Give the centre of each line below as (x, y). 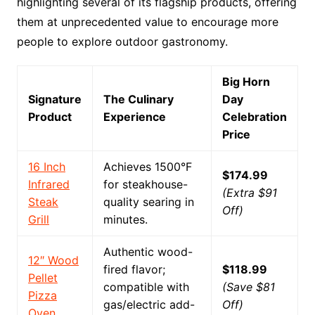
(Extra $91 (249, 193)
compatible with (146, 287)
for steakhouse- (145, 185)
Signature (54, 99)
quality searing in (148, 202)
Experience (134, 117)
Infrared (49, 185)
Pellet (43, 278)
